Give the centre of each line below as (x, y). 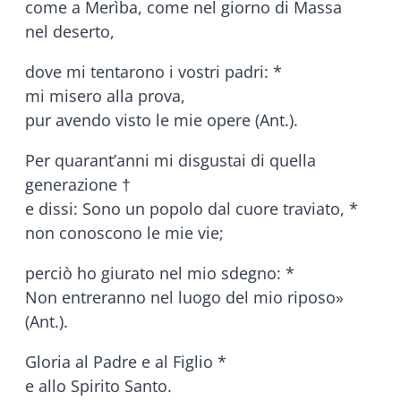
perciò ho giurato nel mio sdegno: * (160, 273)
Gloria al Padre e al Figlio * (126, 361)
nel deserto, (70, 31)
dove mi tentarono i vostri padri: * (154, 71)
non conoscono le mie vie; (124, 232)
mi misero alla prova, (105, 95)
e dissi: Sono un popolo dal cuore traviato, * (192, 208)
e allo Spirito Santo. (98, 385)
